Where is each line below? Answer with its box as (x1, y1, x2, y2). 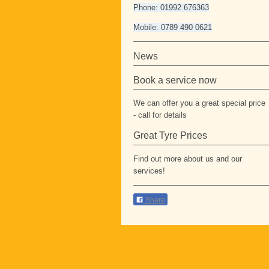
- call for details (133, 110, 187, 120)
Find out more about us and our (133, 154, 242, 164)
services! (133, 166, 165, 176)
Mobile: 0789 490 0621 (133, 22, 212, 32)
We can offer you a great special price (133, 98, 265, 108)
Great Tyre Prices (133, 130, 207, 141)
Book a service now (133, 74, 217, 85)
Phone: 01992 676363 (133, 2, 209, 12)
